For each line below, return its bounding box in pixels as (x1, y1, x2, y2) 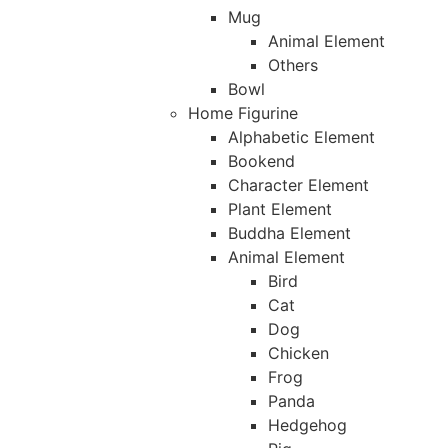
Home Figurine (187, 103, 298, 124)
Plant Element (227, 199, 332, 220)
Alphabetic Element (227, 127, 375, 148)
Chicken (267, 343, 329, 364)
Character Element (227, 175, 369, 196)
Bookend (227, 151, 295, 172)
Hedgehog (267, 415, 347, 436)
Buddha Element (227, 223, 351, 244)
